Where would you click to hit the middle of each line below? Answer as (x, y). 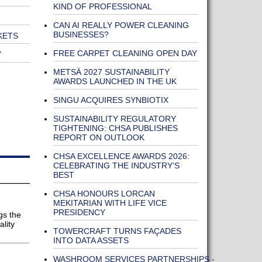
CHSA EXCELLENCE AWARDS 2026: (121, 156)
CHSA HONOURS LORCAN (104, 194)
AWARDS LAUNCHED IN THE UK (115, 81)
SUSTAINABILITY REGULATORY (114, 119)
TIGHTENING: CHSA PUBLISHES (115, 128)
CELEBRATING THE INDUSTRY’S (116, 166)
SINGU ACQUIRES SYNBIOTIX (111, 100)
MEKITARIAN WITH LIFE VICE (110, 203)
